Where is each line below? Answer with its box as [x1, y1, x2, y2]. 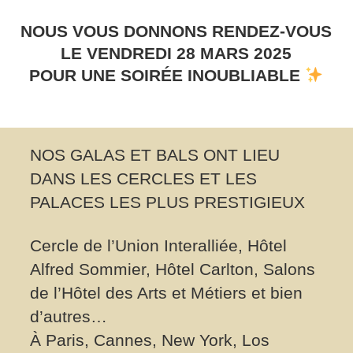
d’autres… [29, 307, 107, 325]
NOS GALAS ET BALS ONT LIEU [29, 146, 280, 164]
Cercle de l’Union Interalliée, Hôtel [29, 236, 287, 255]
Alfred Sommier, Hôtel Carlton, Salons [29, 260, 315, 278]
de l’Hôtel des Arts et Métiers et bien [29, 284, 303, 302]
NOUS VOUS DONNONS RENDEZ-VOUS [20, 22, 333, 40]
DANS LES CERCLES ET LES [29, 169, 257, 188]
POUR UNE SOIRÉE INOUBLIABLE [29, 66, 306, 84]
